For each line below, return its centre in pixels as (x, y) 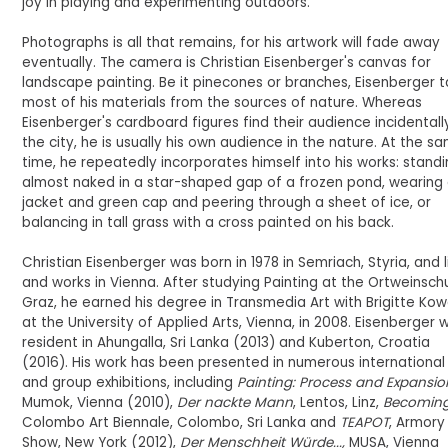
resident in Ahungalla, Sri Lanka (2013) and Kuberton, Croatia (226, 342)
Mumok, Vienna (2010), (100, 402)
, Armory (417, 422)
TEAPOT (365, 422)
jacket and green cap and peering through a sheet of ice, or (227, 202)
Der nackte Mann (235, 402)
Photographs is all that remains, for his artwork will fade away (231, 42)
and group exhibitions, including (130, 382)
